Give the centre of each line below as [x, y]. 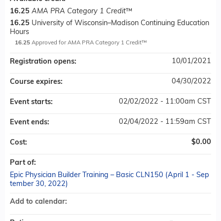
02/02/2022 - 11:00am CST [165, 102]
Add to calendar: [39, 202]
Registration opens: [44, 62]
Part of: [24, 163]
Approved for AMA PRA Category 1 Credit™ [89, 43]
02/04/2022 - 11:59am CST [165, 122]
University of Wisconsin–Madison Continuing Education [120, 23]
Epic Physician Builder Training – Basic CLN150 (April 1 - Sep [110, 175]
